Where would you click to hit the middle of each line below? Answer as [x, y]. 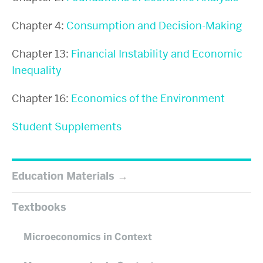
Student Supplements [67, 127]
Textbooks [39, 208]
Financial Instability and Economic [157, 54]
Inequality [37, 70]
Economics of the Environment [148, 99]
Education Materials [63, 176]
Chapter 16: [41, 99]
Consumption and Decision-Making [154, 26]
